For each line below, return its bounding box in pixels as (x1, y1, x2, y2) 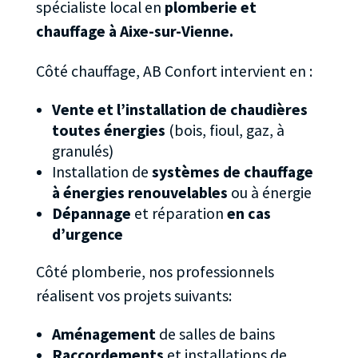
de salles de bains (155, 324, 275, 344)
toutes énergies (51, 120, 165, 140)
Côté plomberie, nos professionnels (35, 262, 274, 282)
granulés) (51, 141, 113, 161)
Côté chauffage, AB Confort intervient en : (35, 61, 312, 81)
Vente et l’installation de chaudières (51, 99, 308, 119)
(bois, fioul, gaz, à (165, 120, 284, 140)
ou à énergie (227, 182, 312, 202)
